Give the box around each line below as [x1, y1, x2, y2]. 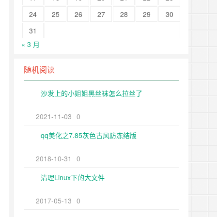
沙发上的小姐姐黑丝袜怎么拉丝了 [41, 88, 142, 98]
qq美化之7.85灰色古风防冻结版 [41, 130, 137, 140]
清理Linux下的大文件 [41, 172, 105, 182]
